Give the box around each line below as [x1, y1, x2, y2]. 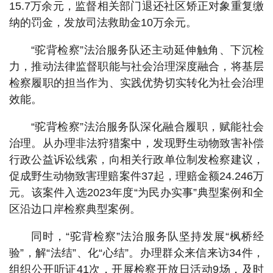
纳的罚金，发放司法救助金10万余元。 [9, 16, 197, 29]
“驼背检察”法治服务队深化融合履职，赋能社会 [31, 121, 264, 133]
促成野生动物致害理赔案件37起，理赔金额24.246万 [9, 170, 264, 182]
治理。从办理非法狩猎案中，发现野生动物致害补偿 [9, 137, 264, 149]
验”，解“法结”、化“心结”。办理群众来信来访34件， [9, 247, 264, 259]
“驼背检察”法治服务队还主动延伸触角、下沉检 [31, 44, 264, 56]
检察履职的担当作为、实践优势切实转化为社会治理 [9, 77, 264, 89]
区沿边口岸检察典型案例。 [9, 203, 141, 215]
